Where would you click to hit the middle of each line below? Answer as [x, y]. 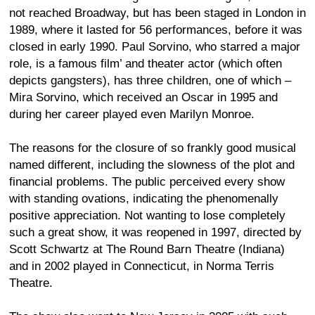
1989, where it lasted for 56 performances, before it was [156, 30]
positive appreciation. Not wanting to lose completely [147, 215]
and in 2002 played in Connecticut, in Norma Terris [142, 266]
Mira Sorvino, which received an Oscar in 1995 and [143, 97]
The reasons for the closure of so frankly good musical [153, 148]
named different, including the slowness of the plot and [152, 165]
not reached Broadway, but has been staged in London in [157, 13]
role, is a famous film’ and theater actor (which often [146, 63]
